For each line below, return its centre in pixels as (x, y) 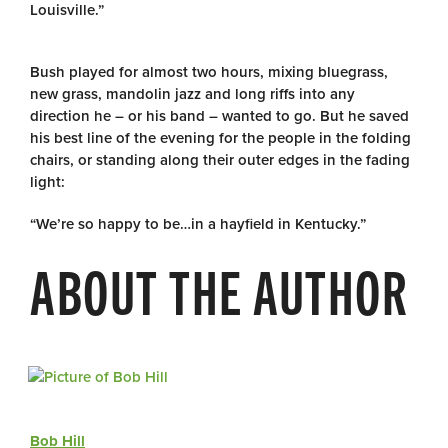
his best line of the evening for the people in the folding (220, 138)
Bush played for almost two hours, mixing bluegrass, (209, 72)
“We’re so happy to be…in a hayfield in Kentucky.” (198, 224)
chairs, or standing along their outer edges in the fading (220, 160)
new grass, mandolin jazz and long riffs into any (192, 94)
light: (47, 182)
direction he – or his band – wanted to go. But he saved (219, 116)
